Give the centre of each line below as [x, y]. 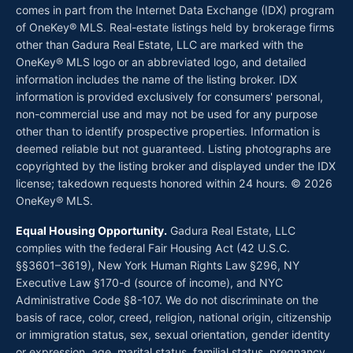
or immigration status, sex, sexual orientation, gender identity [173, 334]
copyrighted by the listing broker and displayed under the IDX [176, 166]
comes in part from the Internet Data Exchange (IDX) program [175, 10]
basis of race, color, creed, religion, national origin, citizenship [174, 317]
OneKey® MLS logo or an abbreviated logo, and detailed [161, 62]
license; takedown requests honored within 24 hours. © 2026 [174, 183]
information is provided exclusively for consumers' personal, [169, 97]
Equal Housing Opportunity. [91, 230]
